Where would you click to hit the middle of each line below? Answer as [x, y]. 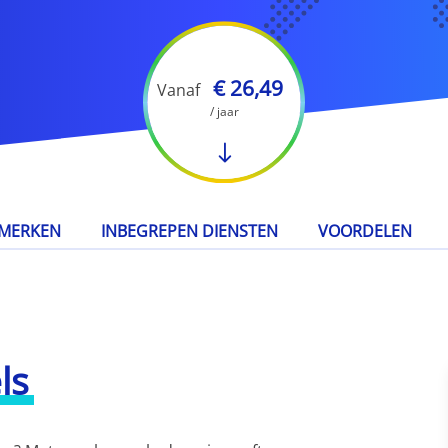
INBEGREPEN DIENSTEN [189, 231]
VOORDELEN [365, 231]
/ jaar [224, 111]
